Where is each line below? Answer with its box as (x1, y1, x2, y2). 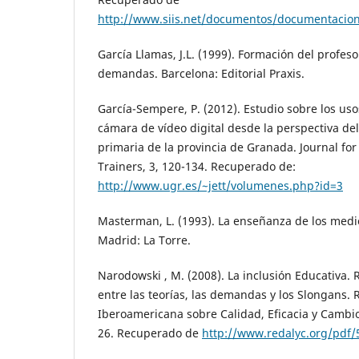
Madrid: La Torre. (98, 232, 191, 248)
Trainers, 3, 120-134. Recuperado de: (98, 159, 296, 175)
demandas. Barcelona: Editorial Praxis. (98, 66, 305, 82)
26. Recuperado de (98, 325, 202, 341)
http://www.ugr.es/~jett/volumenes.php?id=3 (98, 178, 343, 194)
